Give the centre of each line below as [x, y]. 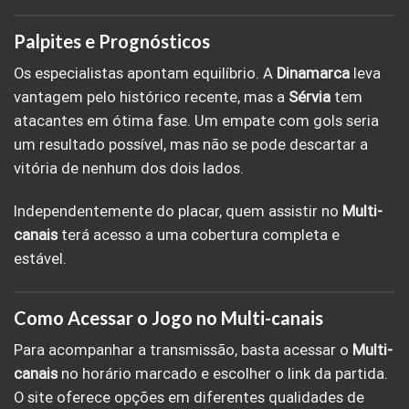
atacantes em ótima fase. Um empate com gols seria [196, 121]
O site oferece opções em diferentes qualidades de [189, 398]
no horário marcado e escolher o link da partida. [223, 374]
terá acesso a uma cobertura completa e [199, 236]
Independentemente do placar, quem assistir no [178, 212]
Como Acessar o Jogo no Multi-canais [168, 318]
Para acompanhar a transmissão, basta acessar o [183, 350]
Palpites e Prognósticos [112, 41]
